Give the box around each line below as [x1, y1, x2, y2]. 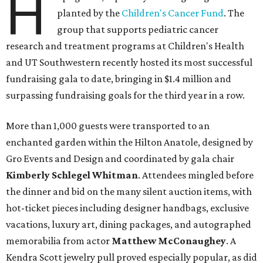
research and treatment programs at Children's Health [6, 40, 244, 52]
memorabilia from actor [6, 235, 112, 247]
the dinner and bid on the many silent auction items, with [6, 186, 252, 198]
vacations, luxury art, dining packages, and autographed [6, 218, 251, 231]
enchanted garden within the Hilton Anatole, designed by [6, 136, 253, 149]
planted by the [57, 7, 122, 19]
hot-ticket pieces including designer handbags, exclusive [6, 202, 249, 214]
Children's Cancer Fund [122, 7, 224, 19]
